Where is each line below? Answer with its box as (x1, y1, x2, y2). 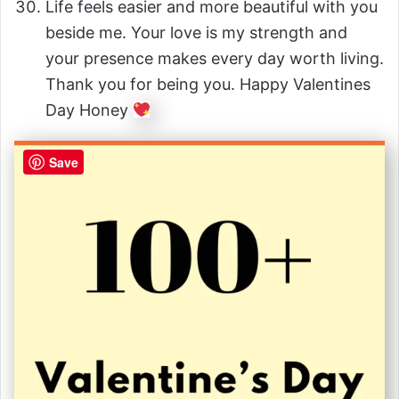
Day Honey (45, 101, 133, 120)
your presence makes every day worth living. (45, 49, 384, 69)
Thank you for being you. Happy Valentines (45, 75, 370, 94)
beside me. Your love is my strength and (45, 23, 347, 43)
